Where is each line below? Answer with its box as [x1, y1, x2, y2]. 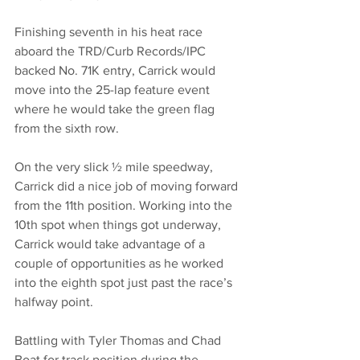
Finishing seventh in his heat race [14, 25, 206, 39]
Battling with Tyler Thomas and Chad [14, 333, 224, 348]
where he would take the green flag [14, 102, 218, 117]
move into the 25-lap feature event [14, 83, 213, 97]
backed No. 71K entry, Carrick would [14, 63, 219, 78]
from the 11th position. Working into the [14, 198, 235, 213]
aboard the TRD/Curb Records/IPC [14, 44, 209, 59]
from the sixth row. [14, 121, 119, 136]
